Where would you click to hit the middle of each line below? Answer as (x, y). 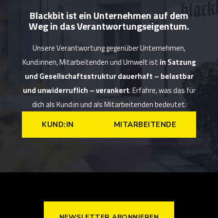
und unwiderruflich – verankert (76, 90)
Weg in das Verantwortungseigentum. (109, 26)
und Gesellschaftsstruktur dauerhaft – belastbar (109, 76)
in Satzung (178, 62)
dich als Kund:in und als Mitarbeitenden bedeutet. (109, 104)
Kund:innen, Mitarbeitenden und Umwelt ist (91, 62)
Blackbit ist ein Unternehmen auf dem (109, 15)
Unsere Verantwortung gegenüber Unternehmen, (109, 48)
